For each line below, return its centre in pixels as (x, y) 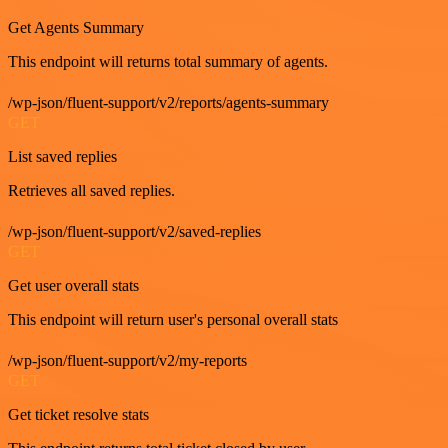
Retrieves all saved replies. (91, 190)
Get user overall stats (73, 285)
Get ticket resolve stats (78, 414)
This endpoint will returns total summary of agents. (168, 61)
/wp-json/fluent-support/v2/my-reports (127, 360)
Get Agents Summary (76, 27)
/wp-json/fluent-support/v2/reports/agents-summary (168, 102)
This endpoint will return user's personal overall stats (173, 319)
